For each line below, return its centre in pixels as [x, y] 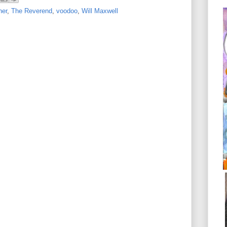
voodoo [67, 11]
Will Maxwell [100, 11]
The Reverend [32, 11]
